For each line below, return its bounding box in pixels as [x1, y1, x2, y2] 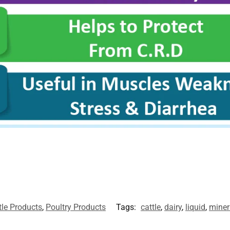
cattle [141, 202, 161, 213]
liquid [185, 202, 205, 213]
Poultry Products [46, 202, 106, 213]
